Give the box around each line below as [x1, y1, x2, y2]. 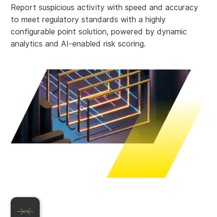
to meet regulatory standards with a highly [11, 15, 166, 25]
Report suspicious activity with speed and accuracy [11, 3, 199, 13]
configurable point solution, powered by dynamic [11, 27, 187, 37]
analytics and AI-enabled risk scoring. [11, 39, 146, 49]
